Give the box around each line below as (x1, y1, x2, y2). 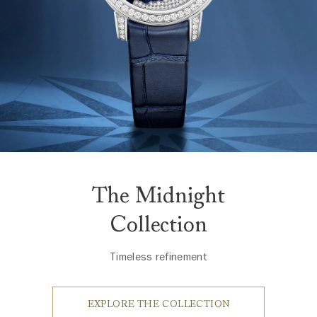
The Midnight (92, 180, 225, 209)
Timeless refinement (110, 250, 207, 264)
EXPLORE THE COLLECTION (87, 298, 230, 310)
